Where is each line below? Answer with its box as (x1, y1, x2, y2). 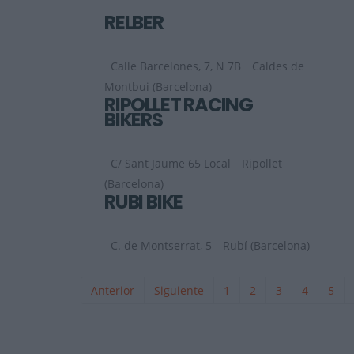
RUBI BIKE (104, 189, 183, 216)
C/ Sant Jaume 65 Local (111, 156, 231, 171)
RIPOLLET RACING (104, 92, 253, 119)
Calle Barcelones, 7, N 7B (111, 58, 241, 74)
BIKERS (104, 107, 163, 134)
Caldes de (252, 58, 304, 74)
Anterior (91, 283, 134, 299)
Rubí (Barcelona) (223, 238, 310, 254)
